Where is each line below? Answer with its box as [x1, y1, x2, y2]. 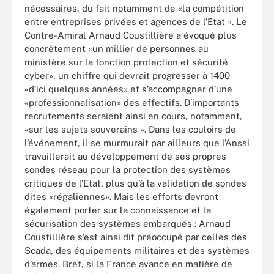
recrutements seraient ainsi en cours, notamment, [24, 111, 242, 121]
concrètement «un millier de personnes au [24, 43, 209, 54]
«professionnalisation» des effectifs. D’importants [24, 97, 239, 108]
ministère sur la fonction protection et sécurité [24, 57, 228, 67]
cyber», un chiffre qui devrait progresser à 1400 [24, 70, 230, 81]
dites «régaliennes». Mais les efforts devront [24, 191, 218, 202]
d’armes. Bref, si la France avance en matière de [24, 259, 232, 269]
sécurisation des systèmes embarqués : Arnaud [24, 218, 231, 229]
